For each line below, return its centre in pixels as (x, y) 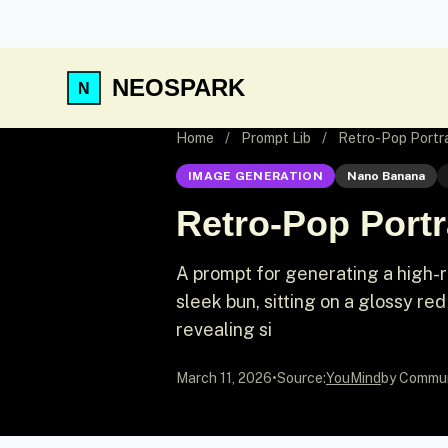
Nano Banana (385, 176)
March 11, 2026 (224, 378)
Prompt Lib (276, 138)
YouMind (353, 378)
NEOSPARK (178, 87)
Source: (301, 378)
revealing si (224, 329)
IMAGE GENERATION (255, 176)
